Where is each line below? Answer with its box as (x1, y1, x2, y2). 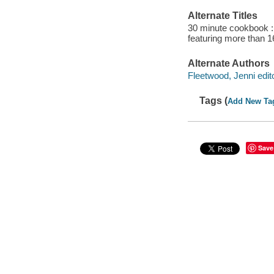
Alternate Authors (187, 58, 270, 69)
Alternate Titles (187, 10, 257, 21)
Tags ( (199, 95, 228, 106)
